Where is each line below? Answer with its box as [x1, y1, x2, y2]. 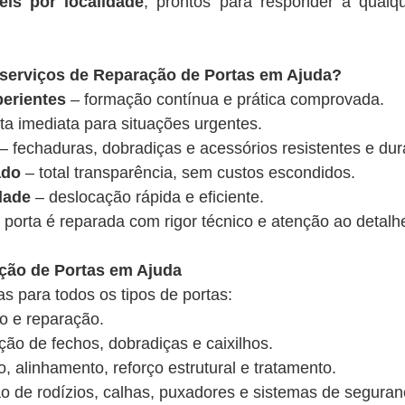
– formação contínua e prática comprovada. [66, 90, 384, 108]
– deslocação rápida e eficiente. [31, 188, 264, 206]
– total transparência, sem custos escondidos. [21, 164, 355, 182]
